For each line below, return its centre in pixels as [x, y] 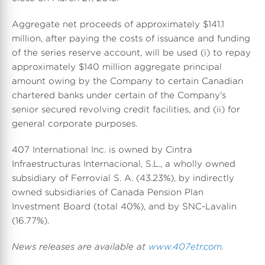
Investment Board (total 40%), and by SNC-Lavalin [124, 206]
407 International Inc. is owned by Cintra [102, 150]
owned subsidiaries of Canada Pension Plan [108, 192]
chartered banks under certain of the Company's [119, 95]
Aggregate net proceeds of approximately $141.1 [118, 24]
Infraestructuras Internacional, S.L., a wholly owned [124, 164]
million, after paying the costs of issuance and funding [131, 38]
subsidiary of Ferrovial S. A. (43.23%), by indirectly [123, 178]
